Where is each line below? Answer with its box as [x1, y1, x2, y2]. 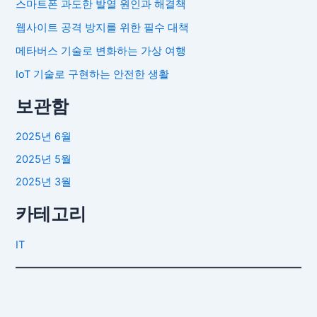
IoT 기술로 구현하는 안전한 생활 [16, 67, 170, 81]
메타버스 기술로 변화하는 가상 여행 [16, 44, 187, 57]
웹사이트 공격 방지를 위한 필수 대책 [16, 21, 190, 34]
